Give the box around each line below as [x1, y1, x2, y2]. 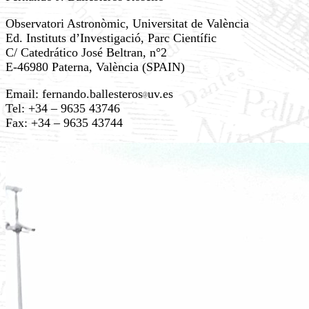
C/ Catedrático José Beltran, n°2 [6, 46, 167, 59]
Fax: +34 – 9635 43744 [6, 116, 123, 130]
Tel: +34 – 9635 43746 [6, 101, 120, 115]
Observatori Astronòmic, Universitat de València [6, 17, 249, 30]
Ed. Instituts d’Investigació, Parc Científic [6, 31, 217, 45]
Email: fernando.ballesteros [6, 87, 143, 101]
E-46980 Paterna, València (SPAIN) [6, 60, 185, 74]
